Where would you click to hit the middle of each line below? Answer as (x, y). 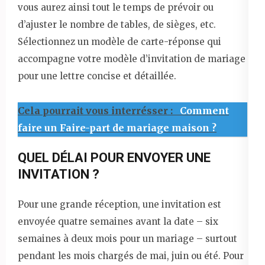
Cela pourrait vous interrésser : (96, 110)
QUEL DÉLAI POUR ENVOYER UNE (114, 157)
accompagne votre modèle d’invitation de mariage (132, 59)
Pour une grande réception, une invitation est (119, 204)
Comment (204, 110)
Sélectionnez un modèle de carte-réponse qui (119, 41)
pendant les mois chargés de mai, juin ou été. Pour (131, 256)
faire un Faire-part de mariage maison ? (117, 127)
